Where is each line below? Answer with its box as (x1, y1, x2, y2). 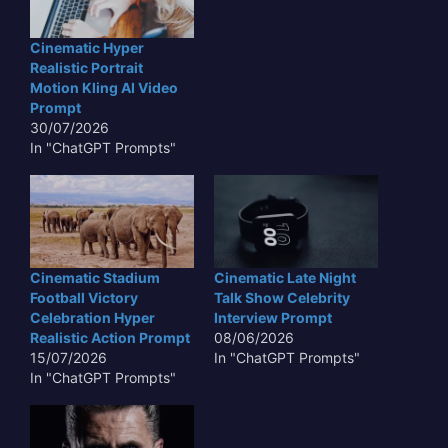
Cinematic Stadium (30, 269, 160, 287)
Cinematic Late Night (214, 269, 356, 287)
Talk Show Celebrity (214, 289, 350, 307)
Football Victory (30, 289, 138, 307)
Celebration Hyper (30, 309, 155, 327)
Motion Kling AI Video (30, 78, 178, 96)
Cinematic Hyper (30, 38, 144, 56)
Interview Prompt (214, 309, 332, 327)
